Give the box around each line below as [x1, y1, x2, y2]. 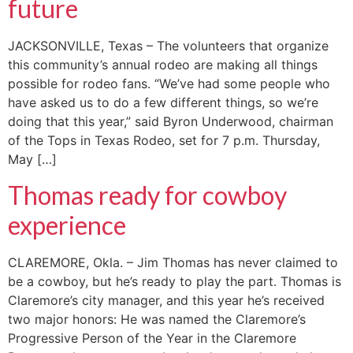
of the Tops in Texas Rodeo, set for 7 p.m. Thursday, [8, 132, 320, 149]
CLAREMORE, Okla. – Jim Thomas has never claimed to [8, 254, 338, 270]
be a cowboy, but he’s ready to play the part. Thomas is [8, 273, 341, 289]
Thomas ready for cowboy [8, 179, 287, 210]
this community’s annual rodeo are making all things [8, 57, 318, 73]
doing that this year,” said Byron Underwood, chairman [8, 113, 333, 130]
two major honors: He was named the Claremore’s [8, 310, 306, 327]
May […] [8, 151, 57, 168]
